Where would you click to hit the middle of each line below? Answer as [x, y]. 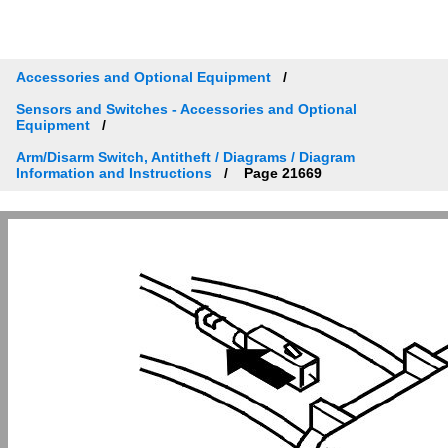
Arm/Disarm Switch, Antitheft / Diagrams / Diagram [185, 156]
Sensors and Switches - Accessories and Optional [186, 108]
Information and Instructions [114, 172]
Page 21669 [281, 172]
